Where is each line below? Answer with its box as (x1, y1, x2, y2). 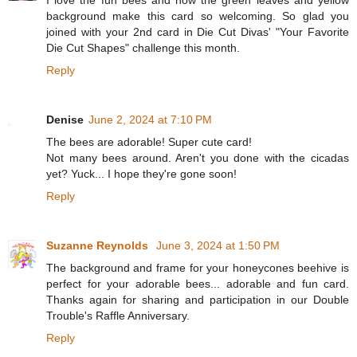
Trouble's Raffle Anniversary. (46, 308, 190, 322)
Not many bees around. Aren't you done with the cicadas (46, 151, 349, 164)
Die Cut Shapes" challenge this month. (46, 41, 240, 54)
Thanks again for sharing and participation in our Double (46, 292, 349, 306)
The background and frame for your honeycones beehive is (46, 261, 349, 274)
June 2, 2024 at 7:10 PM (88, 112, 212, 126)
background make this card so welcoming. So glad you (46, 9, 349, 22)
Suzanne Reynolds (46, 238, 151, 252)
